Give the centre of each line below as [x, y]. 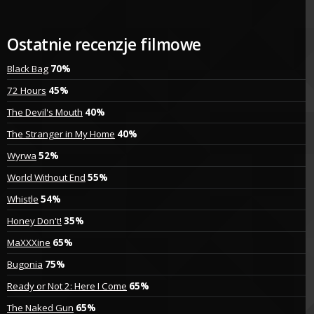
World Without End [46, 177]
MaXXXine [29, 242]
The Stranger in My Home [61, 134]
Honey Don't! [34, 220]
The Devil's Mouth [45, 112]
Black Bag [28, 68]
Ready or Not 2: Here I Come [67, 286]
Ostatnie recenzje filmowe [104, 44]
